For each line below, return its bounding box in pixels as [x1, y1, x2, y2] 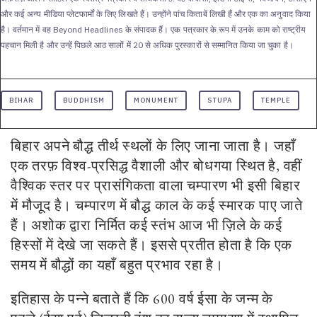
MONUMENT [133, 96, 179, 105]
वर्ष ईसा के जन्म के [175, 289, 274, 309]
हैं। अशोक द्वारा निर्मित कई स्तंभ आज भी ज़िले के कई [11, 216, 282, 235]
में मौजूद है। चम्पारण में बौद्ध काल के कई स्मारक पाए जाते [11, 196, 303, 215]
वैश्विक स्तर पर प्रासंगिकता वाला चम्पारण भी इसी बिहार [11, 176, 301, 195]
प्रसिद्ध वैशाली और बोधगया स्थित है [91, 156, 276, 175]
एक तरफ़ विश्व [11, 156, 87, 175]
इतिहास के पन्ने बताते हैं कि [11, 289, 153, 309]
